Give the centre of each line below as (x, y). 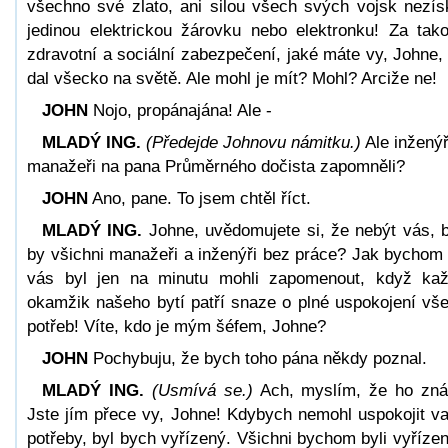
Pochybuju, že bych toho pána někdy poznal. (257, 358)
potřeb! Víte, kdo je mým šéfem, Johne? (176, 326)
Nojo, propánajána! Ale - (180, 110)
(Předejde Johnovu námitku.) (253, 142)
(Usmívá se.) (202, 390)
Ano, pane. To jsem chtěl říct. (199, 198)
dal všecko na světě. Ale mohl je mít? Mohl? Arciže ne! (232, 78)
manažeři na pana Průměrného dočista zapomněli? (216, 166)
